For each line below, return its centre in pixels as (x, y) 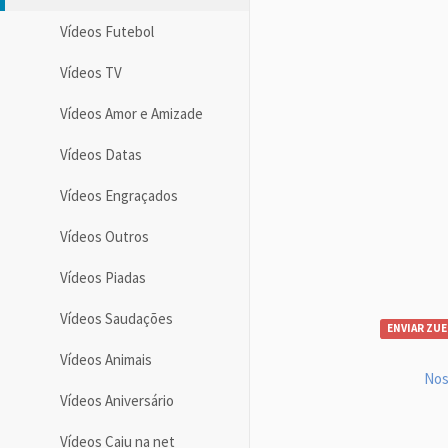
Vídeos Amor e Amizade (131, 113)
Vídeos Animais (106, 359)
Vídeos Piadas (103, 277)
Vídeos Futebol (107, 31)
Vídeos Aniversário (117, 400)
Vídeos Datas (101, 154)
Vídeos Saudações (116, 318)
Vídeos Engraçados (119, 195)
